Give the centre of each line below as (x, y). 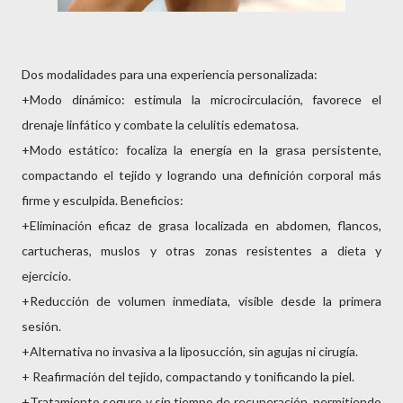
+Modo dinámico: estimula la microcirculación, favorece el (201, 99)
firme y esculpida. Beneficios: (104, 200)
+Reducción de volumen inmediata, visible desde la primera (201, 301)
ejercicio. (48, 276)
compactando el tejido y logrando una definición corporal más (201, 175)
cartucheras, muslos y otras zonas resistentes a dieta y (201, 251)
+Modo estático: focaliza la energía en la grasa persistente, (201, 150)
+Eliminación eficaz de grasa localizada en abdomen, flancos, (201, 225)
